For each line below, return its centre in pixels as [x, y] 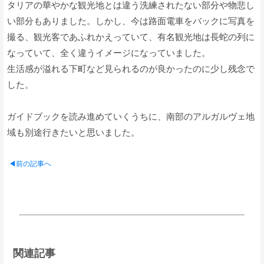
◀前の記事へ [30, 164]
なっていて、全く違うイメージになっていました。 [109, 52]
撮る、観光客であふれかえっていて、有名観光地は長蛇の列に [131, 37]
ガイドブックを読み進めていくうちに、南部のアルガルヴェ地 [131, 116]
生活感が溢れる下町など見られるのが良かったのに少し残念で [131, 68]
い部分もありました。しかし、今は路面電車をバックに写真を [131, 21]
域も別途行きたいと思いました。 [73, 132]
